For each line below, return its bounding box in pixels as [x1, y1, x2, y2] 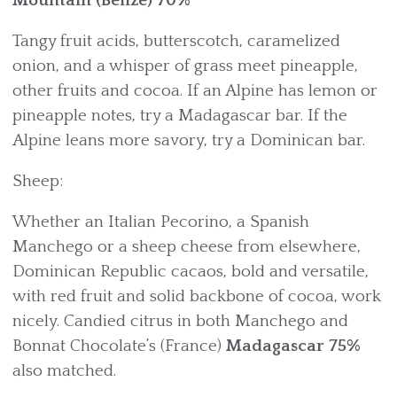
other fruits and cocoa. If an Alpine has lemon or [12, 82, 378, 100]
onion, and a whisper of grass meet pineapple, [12, 57, 358, 75]
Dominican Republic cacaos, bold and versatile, [12, 262, 369, 281]
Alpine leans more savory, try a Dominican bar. [12, 131, 365, 150]
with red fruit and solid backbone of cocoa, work [12, 287, 381, 306]
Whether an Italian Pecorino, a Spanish [12, 213, 309, 231]
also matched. [12, 362, 116, 380]
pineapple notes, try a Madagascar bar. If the [12, 106, 347, 125]
